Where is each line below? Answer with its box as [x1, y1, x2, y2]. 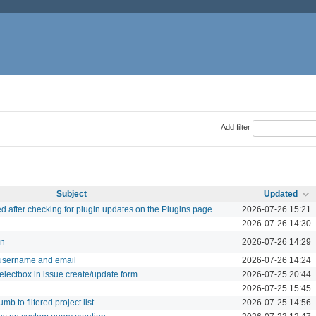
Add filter [220, 123, 250, 132]
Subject [56, 188, 87, 199]
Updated [264, 188, 298, 199]
